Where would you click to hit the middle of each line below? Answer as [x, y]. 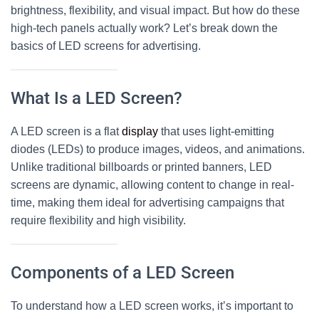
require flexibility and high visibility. [98, 220]
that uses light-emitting [216, 131]
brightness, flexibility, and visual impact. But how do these [155, 10]
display [140, 131]
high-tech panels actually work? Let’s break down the [144, 28]
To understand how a [65, 306]
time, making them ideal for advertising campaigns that [147, 203]
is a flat [101, 131]
